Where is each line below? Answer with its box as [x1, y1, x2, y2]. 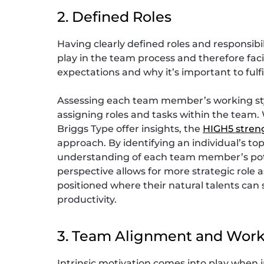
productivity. [57, 194, 117, 206]
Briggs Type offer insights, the [57, 123, 203, 135]
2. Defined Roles [57, 8, 172, 26]
